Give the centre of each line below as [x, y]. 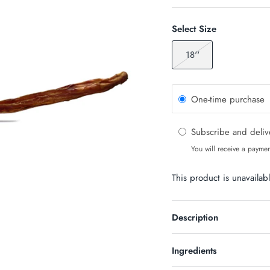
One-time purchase [228, 99]
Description [195, 218]
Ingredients [195, 251]
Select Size [194, 29]
